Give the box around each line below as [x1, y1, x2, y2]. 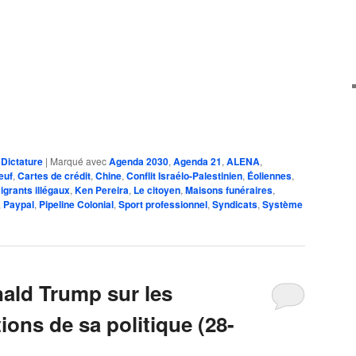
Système [262, 197, 303, 212]
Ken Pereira [75, 183, 129, 198]
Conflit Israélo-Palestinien [126, 168, 242, 184]
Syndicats [212, 197, 257, 212]
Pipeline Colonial [39, 197, 114, 212]
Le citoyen [133, 183, 180, 198]
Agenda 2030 [109, 154, 168, 169]
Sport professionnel [118, 197, 207, 212]
